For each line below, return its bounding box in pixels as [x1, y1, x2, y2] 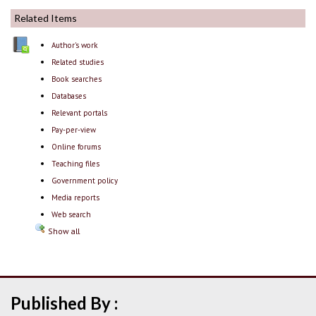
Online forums [51, 142, 101, 152]
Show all [46, 226, 80, 237]
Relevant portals [51, 108, 107, 119]
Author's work [51, 40, 98, 51]
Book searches [51, 74, 102, 85]
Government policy [51, 176, 118, 186]
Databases [51, 91, 86, 102]
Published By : [11, 292, 118, 313]
